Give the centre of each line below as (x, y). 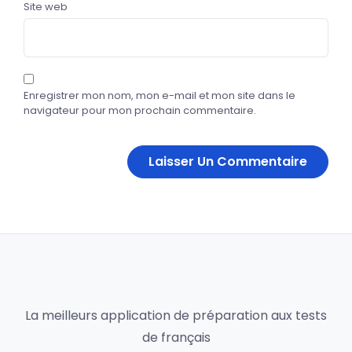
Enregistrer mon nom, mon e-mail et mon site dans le (159, 95)
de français (176, 337)
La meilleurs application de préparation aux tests (176, 315)
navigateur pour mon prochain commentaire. (140, 110)
